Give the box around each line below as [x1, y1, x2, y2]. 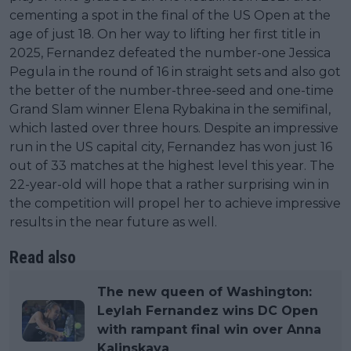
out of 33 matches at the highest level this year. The [9, 158, 335, 174]
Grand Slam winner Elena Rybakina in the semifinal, [9, 102, 331, 118]
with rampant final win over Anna [97, 322, 321, 338]
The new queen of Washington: [97, 284, 312, 300]
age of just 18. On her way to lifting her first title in [9, 27, 320, 42]
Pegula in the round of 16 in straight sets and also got [9, 64, 341, 80]
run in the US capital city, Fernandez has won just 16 [9, 139, 332, 155]
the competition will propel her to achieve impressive [9, 196, 341, 212]
